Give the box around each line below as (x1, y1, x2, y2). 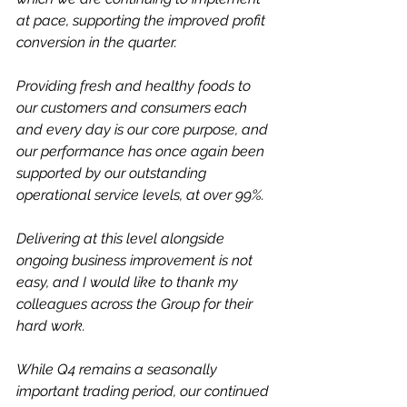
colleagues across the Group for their (16, 295, 256, 313)
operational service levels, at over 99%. (16, 186, 268, 203)
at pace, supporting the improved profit (16, 12, 269, 29)
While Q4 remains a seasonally (16, 361, 221, 378)
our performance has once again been (16, 143, 268, 160)
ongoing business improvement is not (16, 252, 256, 269)
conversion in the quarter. (16, 34, 177, 51)
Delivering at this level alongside (16, 230, 228, 247)
